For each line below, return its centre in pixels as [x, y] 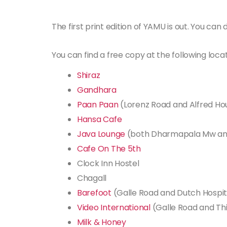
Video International [114, 207]
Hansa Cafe [100, 119]
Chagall [92, 178]
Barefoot [94, 193]
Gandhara [97, 90]
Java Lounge [101, 134]
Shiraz [89, 75]
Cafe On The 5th [109, 149]
